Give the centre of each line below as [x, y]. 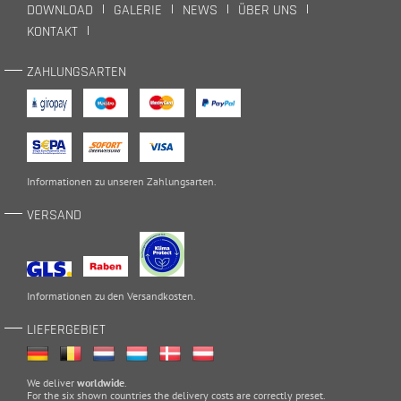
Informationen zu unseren [87, 181]
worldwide [101, 382]
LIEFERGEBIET [66, 329]
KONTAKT [52, 31]
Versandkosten [160, 295]
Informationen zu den [77, 295]
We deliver [52, 382]
